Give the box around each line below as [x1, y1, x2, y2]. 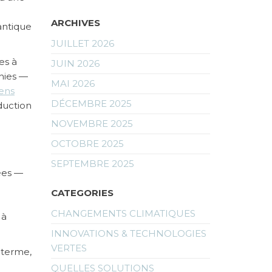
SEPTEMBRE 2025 [50, 157, 134, 169]
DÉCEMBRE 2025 [50, 97, 132, 109]
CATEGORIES [50, 186, 114, 199]
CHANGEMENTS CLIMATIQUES [50, 207, 195, 219]
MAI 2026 [50, 77, 95, 89]
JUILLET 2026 [50, 37, 114, 49]
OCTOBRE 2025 [50, 137, 124, 149]
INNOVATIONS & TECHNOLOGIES [50, 227, 206, 239]
